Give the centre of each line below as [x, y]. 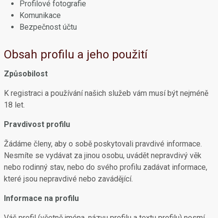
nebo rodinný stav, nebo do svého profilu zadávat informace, [106, 167]
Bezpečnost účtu [48, 27]
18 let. [14, 105]
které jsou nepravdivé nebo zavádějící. [68, 179]
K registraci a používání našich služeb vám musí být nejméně [106, 93]
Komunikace [40, 15]
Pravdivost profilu [37, 124]
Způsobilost [26, 74]
